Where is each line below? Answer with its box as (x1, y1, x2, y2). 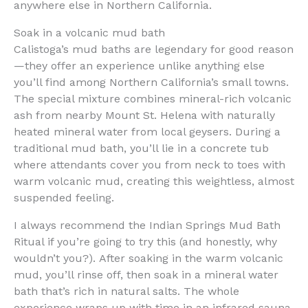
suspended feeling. (14, 190, 114, 204)
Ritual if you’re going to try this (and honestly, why (14, 234, 277, 248)
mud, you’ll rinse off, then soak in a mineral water (14, 267, 278, 281)
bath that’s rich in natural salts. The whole (14, 284, 239, 298)
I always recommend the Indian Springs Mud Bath (14, 218, 280, 232)
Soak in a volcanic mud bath (14, 25, 165, 39)
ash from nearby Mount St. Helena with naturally (14, 108, 275, 122)
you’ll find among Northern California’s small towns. (14, 75, 289, 89)
